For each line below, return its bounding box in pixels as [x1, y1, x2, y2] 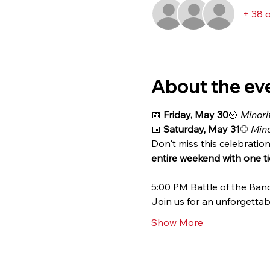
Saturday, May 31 [163, 123, 240, 136]
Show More [151, 216, 203, 229]
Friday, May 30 [163, 108, 228, 121]
